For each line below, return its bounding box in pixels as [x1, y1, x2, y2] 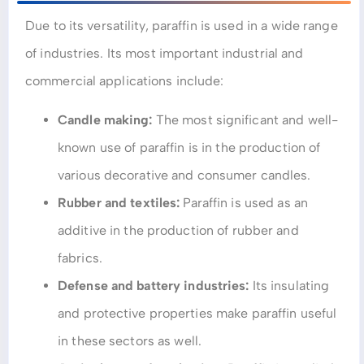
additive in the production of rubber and [58, 223, 299, 238]
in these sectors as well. [58, 333, 201, 349]
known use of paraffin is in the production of [58, 140, 321, 155]
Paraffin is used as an [180, 195, 309, 210]
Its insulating [249, 278, 330, 293]
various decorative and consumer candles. [58, 167, 311, 183]
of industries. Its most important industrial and [25, 45, 304, 61]
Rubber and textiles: [58, 195, 180, 210]
